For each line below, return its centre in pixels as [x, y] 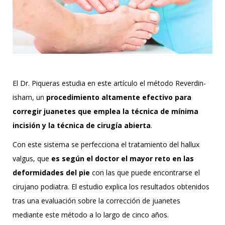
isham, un [29, 97]
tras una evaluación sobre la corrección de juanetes [96, 201]
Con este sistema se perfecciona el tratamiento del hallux [106, 144]
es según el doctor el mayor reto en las [122, 158]
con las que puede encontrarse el [145, 173]
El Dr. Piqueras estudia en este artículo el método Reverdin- [109, 83]
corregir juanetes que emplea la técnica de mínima [105, 111]
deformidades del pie [51, 173]
